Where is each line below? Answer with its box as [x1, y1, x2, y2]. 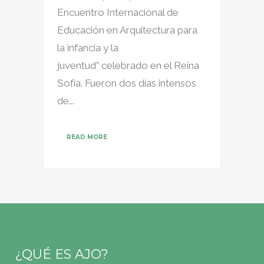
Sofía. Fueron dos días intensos [57, 77, 196, 89]
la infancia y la [57, 41, 118, 54]
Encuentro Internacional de [57, 6, 179, 18]
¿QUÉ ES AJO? [15, 246, 108, 262]
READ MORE [67, 133, 107, 141]
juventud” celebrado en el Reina [57, 59, 199, 71]
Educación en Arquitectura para [57, 24, 197, 36]
